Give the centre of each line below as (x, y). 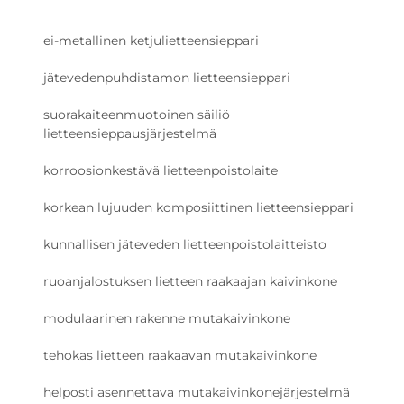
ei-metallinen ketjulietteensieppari (151, 41)
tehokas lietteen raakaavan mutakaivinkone (180, 356)
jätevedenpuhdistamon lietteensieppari (167, 78)
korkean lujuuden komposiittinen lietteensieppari (198, 208)
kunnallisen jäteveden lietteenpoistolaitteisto (185, 245)
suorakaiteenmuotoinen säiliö (137, 115)
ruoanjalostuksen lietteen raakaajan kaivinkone (190, 282)
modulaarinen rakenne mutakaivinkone (167, 319)
